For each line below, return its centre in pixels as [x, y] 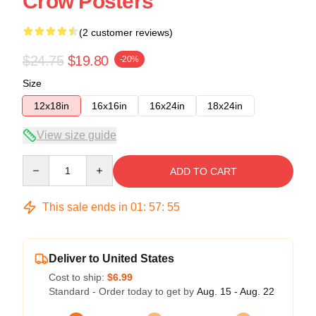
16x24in [167, 105]
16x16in [109, 105]
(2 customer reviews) [126, 32]
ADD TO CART [203, 171]
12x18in [51, 105]
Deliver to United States [111, 258]
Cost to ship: [78, 277]
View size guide [77, 135]
